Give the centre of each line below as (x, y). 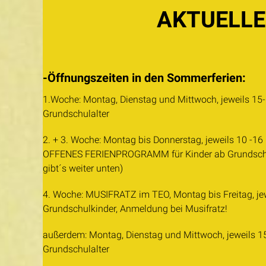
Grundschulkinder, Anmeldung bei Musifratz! (135, 209)
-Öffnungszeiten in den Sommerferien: (144, 78)
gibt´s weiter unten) (83, 168)
